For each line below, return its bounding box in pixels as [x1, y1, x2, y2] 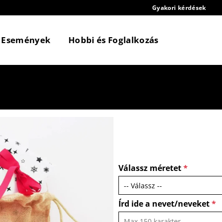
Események [1, 34, 51, 46]
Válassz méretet [118, 163, 183, 174]
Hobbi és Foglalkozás [68, 34, 159, 46]
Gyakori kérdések [152, 3, 206, 12]
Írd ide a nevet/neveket [118, 198, 212, 210]
